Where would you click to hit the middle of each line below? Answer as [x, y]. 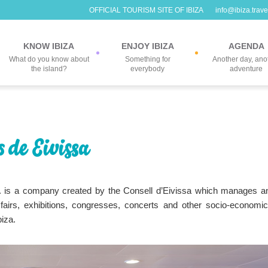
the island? [49, 69]
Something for [147, 59]
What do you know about [49, 59]
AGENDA [246, 46]
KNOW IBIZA [49, 46]
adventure [246, 69]
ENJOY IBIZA [147, 46]
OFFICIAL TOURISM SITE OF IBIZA [146, 10]
